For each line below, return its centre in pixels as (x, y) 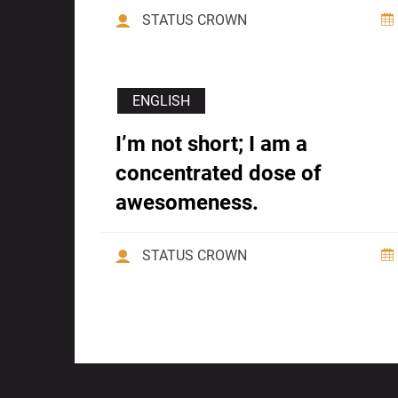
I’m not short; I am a (211, 144)
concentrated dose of (219, 174)
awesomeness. (187, 203)
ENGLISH (161, 101)
